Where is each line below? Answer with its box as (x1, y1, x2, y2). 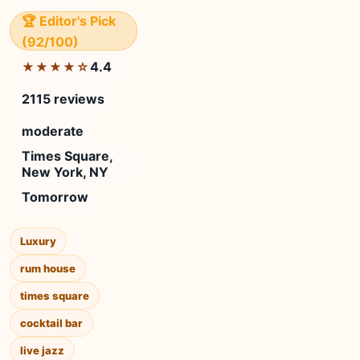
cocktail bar (20, 317, 83, 329)
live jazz (20, 344, 64, 357)
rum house (20, 262, 76, 275)
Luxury (20, 235, 56, 247)
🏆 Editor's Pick (22, 13, 116, 29)
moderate (22, 123, 84, 139)
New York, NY (22, 164, 108, 180)
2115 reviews (22, 91, 104, 107)
